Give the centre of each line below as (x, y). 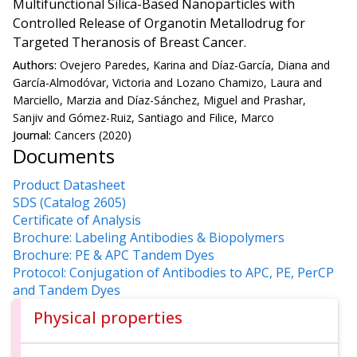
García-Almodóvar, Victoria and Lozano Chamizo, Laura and (167, 83)
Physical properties (108, 317)
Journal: (33, 135)
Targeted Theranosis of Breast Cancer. (129, 42)
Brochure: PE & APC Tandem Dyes (114, 255)
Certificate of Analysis (77, 220)
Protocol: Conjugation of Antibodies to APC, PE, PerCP (173, 272)
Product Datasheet (69, 184)
